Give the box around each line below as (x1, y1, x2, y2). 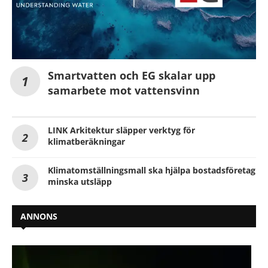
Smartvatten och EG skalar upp (48, 68, 215, 83)
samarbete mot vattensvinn (48, 83, 200, 98)
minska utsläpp (48, 176, 112, 188)
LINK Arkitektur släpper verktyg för (48, 124, 195, 136)
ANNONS (20, 211, 57, 223)
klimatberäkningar (48, 136, 125, 148)
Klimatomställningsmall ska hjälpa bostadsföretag (48, 165, 255, 176)
